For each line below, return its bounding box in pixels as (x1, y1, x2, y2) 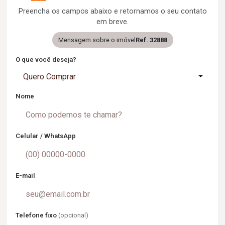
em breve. (96, 17, 129, 26)
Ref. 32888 (135, 36, 167, 44)
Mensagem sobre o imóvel (58, 36, 136, 44)
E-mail (16, 171, 35, 179)
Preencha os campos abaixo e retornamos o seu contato (18, 7, 207, 16)
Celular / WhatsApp (16, 132, 76, 140)
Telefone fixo (16, 211, 58, 219)
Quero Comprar (23, 71, 76, 81)
